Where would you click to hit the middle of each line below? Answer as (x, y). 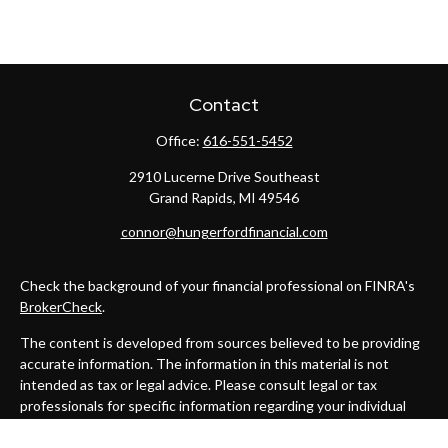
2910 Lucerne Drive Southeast (224, 176)
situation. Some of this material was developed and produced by (218, 426)
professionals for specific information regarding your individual (213, 405)
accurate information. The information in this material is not (204, 363)
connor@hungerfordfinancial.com (224, 231)
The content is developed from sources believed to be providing (220, 342)
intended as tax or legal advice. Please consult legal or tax (198, 384)
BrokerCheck (61, 306)
